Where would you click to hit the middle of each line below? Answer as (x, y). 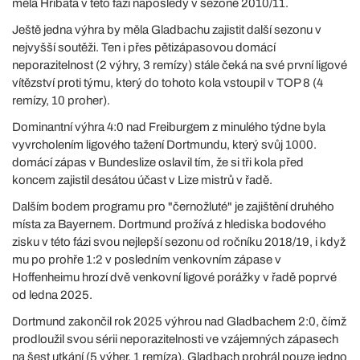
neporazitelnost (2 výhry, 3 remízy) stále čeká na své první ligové (180, 65)
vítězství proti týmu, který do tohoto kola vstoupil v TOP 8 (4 (168, 83)
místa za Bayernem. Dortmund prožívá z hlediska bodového (169, 224)
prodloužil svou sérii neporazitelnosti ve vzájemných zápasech (175, 339)
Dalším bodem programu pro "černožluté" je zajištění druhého (173, 207)
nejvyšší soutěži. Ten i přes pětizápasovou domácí (144, 47)
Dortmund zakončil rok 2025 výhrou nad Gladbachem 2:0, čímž (179, 321)
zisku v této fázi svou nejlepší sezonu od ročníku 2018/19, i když (179, 242)
